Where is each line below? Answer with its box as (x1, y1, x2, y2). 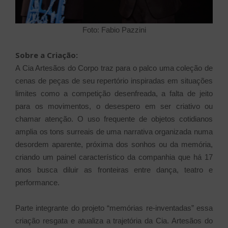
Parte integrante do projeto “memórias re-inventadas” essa (15, 204, 213, 213)
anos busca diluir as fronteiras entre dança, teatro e (15, 165, 213, 175)
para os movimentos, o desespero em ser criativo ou (15, 102, 213, 111)
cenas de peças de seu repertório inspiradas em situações (15, 76, 213, 85)
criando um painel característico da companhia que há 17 (15, 153, 213, 162)
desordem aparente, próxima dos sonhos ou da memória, (15, 140, 213, 149)
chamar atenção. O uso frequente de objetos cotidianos (15, 115, 213, 124)
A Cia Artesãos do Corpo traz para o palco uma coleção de (15, 64, 213, 73)
